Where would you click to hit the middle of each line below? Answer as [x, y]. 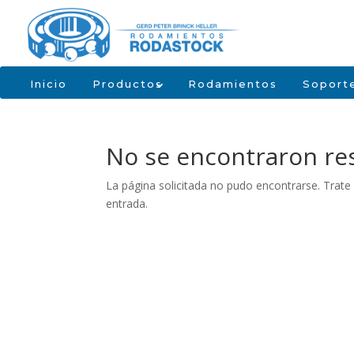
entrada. [127, 203]
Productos [128, 84]
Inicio [49, 84]
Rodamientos [233, 84]
